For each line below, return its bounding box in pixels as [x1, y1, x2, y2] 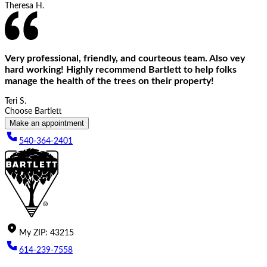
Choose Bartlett [5, 107, 62, 116]
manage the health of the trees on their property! [5, 76, 214, 86]
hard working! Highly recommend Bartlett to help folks [5, 64, 237, 74]
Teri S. [5, 97, 26, 105]
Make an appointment [10, 119, 84, 128]
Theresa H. [5, 2, 44, 11]
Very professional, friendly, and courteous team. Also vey [5, 53, 245, 63]
